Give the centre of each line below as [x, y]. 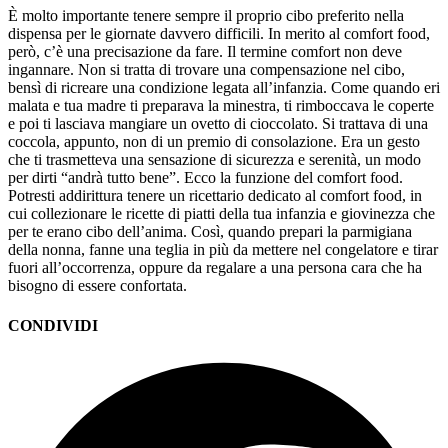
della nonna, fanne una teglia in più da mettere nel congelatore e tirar [223, 250]
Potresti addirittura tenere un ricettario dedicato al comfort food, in [215, 196]
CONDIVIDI [53, 325]
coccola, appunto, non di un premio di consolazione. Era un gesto [214, 142]
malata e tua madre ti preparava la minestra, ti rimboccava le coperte [221, 106]
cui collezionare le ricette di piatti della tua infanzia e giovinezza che [221, 214]
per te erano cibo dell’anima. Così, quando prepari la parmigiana [210, 232]
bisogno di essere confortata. [97, 286]
